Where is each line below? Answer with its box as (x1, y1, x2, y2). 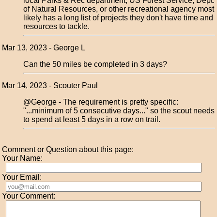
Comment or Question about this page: (2, 145, 134, 154)
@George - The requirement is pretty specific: (23, 98, 179, 106)
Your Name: (2, 154, 43, 162)
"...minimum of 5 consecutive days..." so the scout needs (23, 107, 215, 115)
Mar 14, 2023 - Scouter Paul (2, 81, 98, 90)
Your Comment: (2, 192, 56, 200)
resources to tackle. (23, 22, 90, 31)
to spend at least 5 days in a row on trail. (23, 115, 161, 124)
